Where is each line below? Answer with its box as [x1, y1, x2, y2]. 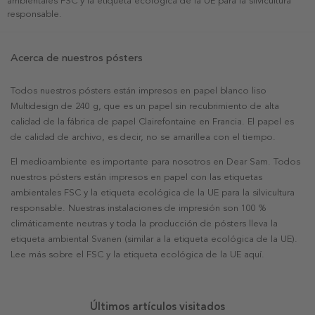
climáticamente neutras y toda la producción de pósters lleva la [11, 218, 278, 230]
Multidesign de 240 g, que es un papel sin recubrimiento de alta [11, 101, 279, 112]
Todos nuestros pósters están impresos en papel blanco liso [11, 85, 266, 97]
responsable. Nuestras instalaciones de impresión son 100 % [11, 202, 266, 214]
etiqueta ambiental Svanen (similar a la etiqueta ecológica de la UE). [11, 233, 297, 245]
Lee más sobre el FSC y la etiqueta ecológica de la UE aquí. [11, 249, 264, 261]
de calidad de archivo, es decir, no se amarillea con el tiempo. [11, 131, 276, 143]
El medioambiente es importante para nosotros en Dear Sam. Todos [11, 156, 300, 168]
